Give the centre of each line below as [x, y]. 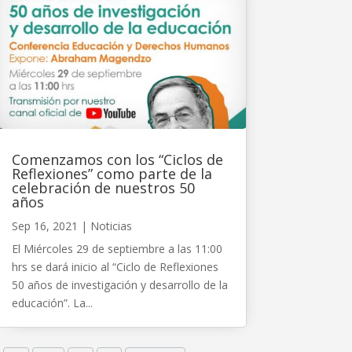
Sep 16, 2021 [44, 225]
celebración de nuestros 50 [103, 187]
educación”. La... [52, 302]
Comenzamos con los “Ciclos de [117, 159]
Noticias [111, 225]
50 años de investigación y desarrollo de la [119, 284]
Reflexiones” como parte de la [112, 173]
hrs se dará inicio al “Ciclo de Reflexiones [115, 266]
